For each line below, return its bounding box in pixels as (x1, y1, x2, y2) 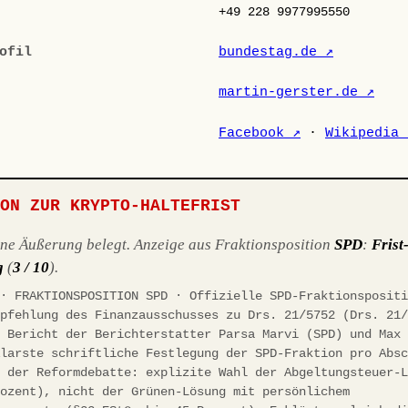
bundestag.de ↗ (219, 43, 333, 60)
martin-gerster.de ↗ (219, 84, 374, 101)
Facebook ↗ (219, 124, 301, 141)
